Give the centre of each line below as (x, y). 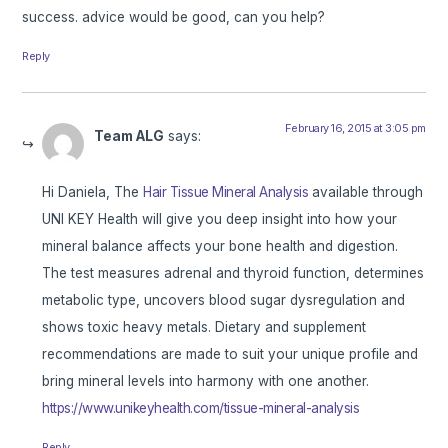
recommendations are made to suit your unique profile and (230, 353)
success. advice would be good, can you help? (174, 16)
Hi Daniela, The (93, 191)
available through (366, 191)
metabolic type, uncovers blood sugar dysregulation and (224, 299)
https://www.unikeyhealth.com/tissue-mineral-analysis (201, 407)
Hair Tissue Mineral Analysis (226, 191)
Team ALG (129, 135)
